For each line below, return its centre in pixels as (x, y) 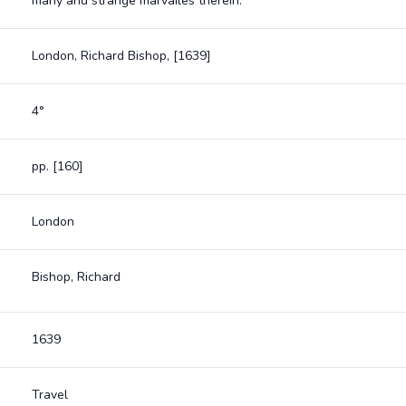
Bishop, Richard (76, 277)
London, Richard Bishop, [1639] (121, 56)
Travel (49, 395)
